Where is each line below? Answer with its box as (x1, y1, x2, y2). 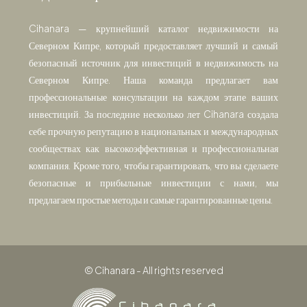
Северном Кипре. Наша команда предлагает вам (29, 73, 278, 86)
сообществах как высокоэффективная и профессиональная (29, 142, 278, 154)
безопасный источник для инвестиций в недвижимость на (29, 56, 278, 69)
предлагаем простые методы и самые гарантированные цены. (29, 193, 273, 206)
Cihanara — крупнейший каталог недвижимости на (29, 22, 278, 34)
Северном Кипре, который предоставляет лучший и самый (29, 39, 278, 51)
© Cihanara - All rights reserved (84, 264, 223, 276)
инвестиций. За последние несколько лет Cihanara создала (29, 108, 278, 120)
